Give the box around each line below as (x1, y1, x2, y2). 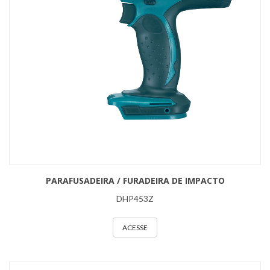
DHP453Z (116, 193, 154, 204)
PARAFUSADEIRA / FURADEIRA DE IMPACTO (45, 175, 225, 186)
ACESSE (122, 223, 148, 232)
